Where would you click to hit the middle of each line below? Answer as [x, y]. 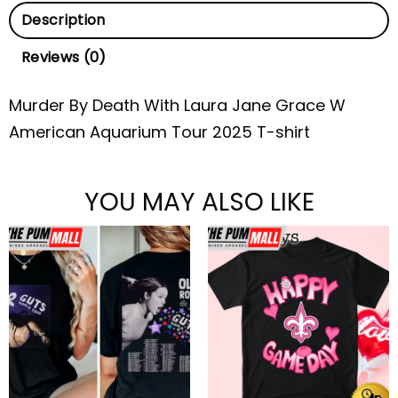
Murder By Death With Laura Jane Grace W [177, 105]
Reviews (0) [64, 57]
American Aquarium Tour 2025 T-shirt [159, 131]
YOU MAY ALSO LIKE [199, 202]
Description [64, 20]
